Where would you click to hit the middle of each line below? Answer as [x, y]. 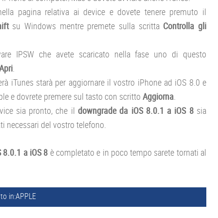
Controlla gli [185, 26]
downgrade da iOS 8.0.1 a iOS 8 [137, 110]
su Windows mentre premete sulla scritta [88, 26]
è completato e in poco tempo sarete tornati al [127, 152]
